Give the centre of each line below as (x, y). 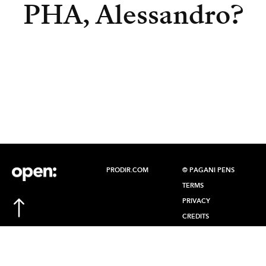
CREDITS (196, 216)
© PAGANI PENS (208, 170)
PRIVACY (196, 201)
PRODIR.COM (127, 170)
